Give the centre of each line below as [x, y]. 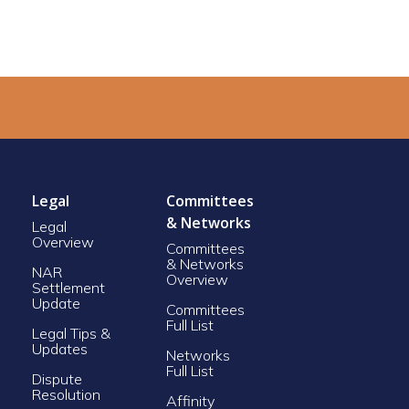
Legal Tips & [71, 333]
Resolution [66, 394]
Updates [59, 348]
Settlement [68, 287]
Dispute [57, 378]
